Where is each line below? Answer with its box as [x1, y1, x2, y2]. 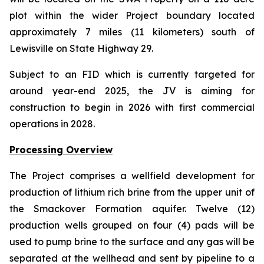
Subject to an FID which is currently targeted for [9, 68, 255, 80]
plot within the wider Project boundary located [9, 9, 255, 21]
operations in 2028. [9, 118, 95, 130]
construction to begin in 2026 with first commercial [9, 101, 255, 113]
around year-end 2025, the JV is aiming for [9, 85, 255, 97]
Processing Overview [9, 144, 113, 156]
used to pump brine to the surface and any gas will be [9, 236, 255, 247]
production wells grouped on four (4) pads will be [9, 219, 255, 231]
